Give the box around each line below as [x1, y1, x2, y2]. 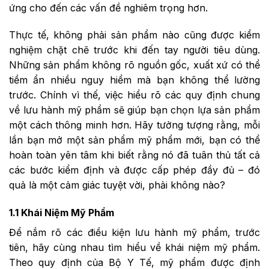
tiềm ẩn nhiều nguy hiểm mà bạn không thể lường [9, 74, 260, 86]
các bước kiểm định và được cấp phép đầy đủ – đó [9, 164, 260, 177]
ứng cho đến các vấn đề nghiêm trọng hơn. [9, 1, 208, 14]
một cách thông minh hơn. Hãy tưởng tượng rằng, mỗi [9, 119, 260, 131]
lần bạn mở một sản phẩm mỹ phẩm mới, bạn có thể [9, 134, 260, 147]
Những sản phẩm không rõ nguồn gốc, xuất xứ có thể [9, 59, 260, 71]
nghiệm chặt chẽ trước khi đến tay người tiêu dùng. [9, 44, 260, 56]
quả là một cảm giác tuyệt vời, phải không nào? [9, 179, 225, 192]
